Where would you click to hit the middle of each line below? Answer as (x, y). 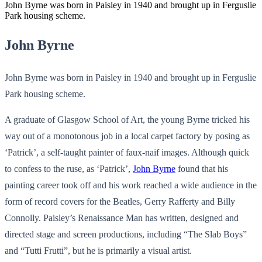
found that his (202, 168)
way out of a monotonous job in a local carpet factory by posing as (127, 136)
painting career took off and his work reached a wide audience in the (131, 185)
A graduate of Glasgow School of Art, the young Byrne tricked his (127, 119)
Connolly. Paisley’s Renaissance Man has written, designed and (122, 218)
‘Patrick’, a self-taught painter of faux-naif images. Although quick (127, 152)
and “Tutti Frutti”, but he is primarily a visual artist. (98, 250)
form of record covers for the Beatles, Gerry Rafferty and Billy (120, 201)
